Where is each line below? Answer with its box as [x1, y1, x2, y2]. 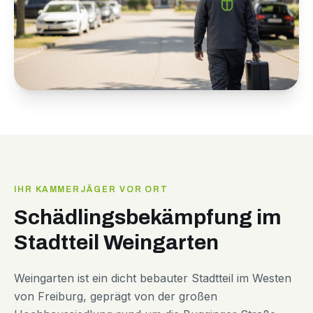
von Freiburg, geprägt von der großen [14, 289, 217, 304]
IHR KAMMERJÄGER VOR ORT [14, 184, 169, 195]
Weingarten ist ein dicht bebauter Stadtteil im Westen [14, 271, 291, 286]
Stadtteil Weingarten [14, 231, 219, 254]
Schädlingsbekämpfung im [14, 206, 282, 229]
